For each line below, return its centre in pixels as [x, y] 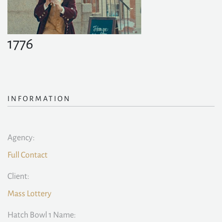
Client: [18, 176]
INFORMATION [39, 99]
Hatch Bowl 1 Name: [42, 215]
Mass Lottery [29, 194]
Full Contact [28, 155]
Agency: [21, 138]
